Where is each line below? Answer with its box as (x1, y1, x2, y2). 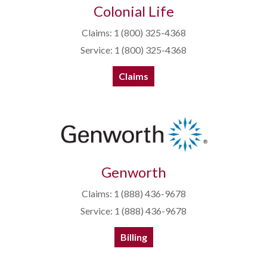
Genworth (101, 163, 166, 181)
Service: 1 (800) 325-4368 (80, 44, 187, 56)
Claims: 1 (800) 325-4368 (81, 27, 186, 39)
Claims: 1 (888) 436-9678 (81, 188, 186, 200)
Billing (120, 231, 147, 243)
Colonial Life (93, 2, 174, 20)
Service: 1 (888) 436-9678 (80, 205, 187, 217)
